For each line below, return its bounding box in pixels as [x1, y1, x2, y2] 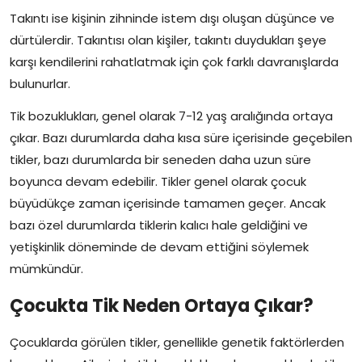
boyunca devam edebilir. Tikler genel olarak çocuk [10, 173, 306, 191]
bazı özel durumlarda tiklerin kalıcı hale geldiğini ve [10, 217, 308, 234]
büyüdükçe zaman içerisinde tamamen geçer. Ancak [10, 195, 326, 213]
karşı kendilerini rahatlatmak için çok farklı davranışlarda [10, 53, 339, 71]
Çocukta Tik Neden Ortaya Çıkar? [10, 293, 314, 319]
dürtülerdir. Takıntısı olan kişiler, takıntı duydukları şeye [10, 32, 326, 49]
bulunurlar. [10, 75, 70, 93]
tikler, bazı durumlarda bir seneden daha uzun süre [10, 151, 311, 169]
